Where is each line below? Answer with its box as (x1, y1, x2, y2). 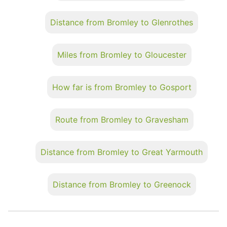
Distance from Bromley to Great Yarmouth (41, 146, 203, 157)
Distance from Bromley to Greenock (52, 179, 191, 190)
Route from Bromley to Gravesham (55, 114, 188, 125)
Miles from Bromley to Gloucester (57, 49, 186, 60)
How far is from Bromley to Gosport (52, 82, 192, 92)
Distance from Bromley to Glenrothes (50, 17, 193, 27)
